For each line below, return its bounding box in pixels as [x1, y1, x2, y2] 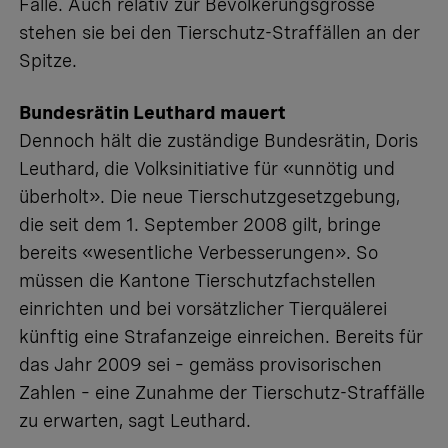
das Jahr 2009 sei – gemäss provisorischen [19, 353, 382, 375]
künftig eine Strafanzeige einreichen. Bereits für [19, 325, 423, 347]
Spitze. [19, 49, 77, 71]
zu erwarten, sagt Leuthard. [19, 409, 251, 431]
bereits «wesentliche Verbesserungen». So [19, 241, 378, 263]
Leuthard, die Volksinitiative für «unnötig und [19, 157, 395, 179]
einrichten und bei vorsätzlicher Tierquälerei [19, 297, 387, 319]
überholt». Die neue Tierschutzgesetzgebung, [19, 185, 400, 207]
